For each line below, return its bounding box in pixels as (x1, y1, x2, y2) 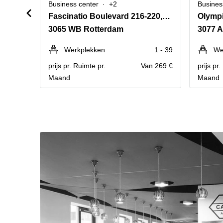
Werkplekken (64, 46, 105, 54)
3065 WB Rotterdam (48, 25, 123, 33)
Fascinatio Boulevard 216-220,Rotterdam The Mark (162, 12, 170, 20)
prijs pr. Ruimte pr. (48, 62, 106, 70)
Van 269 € (141, 62, 173, 70)
